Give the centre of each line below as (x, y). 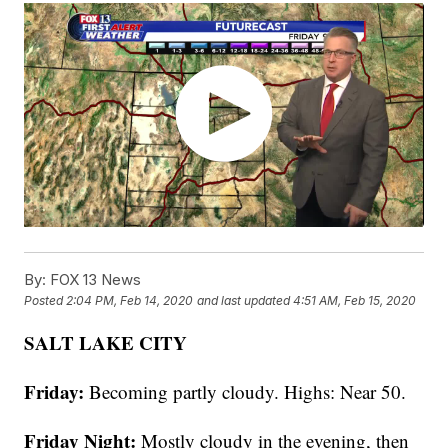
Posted (45, 301)
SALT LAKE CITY (106, 343)
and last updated (244, 301)
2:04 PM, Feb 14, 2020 (130, 301)
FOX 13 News (94, 280)
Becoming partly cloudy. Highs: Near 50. (245, 392)
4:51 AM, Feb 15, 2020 (355, 301)
